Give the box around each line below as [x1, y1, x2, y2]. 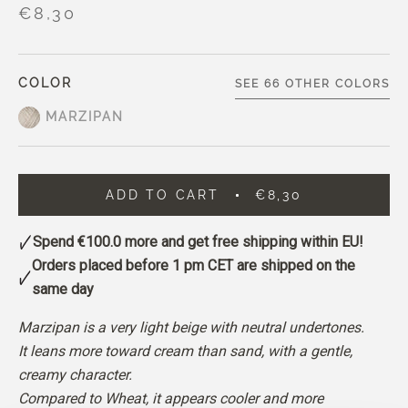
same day [31, 280, 94, 298]
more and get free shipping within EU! [121, 233, 363, 250]
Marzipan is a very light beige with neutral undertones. [18, 319, 364, 336]
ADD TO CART [106, 188, 219, 202]
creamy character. [18, 366, 132, 383]
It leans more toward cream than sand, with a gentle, [18, 342, 352, 360]
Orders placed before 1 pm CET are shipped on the [31, 257, 355, 274]
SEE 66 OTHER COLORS [235, 77, 390, 90]
